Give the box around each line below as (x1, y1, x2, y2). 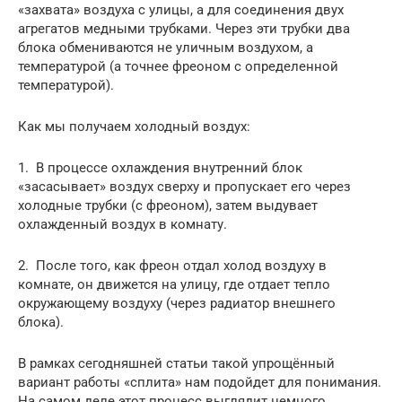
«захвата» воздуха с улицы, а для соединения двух (18, 2, 344, 19)
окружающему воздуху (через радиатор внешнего (18, 295, 336, 312)
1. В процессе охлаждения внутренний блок (18, 160, 302, 177)
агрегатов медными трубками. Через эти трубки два (18, 21, 350, 38)
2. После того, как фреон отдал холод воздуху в (18, 258, 327, 275)
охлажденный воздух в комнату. (18, 216, 227, 233)
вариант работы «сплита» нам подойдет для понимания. (18, 374, 381, 391)
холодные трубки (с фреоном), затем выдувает (18, 197, 318, 214)
